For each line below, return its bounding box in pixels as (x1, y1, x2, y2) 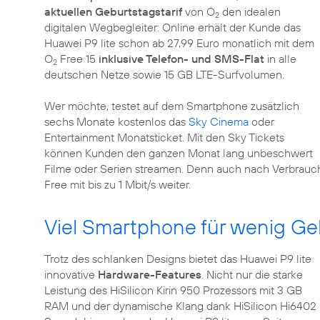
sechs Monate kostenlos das (44, 114, 189, 129)
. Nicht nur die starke (201, 267, 303, 281)
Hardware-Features (98, 267, 201, 281)
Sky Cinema (189, 114, 249, 129)
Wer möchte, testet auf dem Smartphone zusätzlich (44, 99, 299, 113)
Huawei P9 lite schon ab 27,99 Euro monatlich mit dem (44, 36, 314, 50)
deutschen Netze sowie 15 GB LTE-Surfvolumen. (44, 67, 284, 81)
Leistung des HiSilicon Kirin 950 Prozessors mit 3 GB (44, 283, 302, 297)
